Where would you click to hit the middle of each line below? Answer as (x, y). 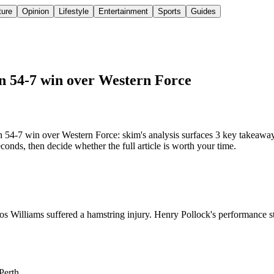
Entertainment (123, 12)
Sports (169, 12)
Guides (203, 12)
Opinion (35, 12)
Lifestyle (74, 12)
